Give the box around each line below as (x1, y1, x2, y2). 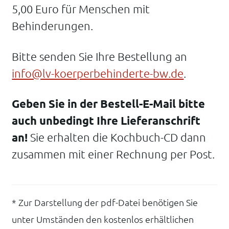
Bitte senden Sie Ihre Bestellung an (12, 50, 188, 63)
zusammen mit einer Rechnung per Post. (12, 148, 215, 161)
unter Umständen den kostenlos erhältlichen (12, 214, 194, 225)
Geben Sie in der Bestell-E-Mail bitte (12, 97, 205, 110)
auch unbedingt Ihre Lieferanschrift (12, 114, 201, 127)
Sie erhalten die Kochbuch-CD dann (28, 131, 207, 144)
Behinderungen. (12, 19, 94, 32)
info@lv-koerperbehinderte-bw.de (12, 66, 184, 80)
